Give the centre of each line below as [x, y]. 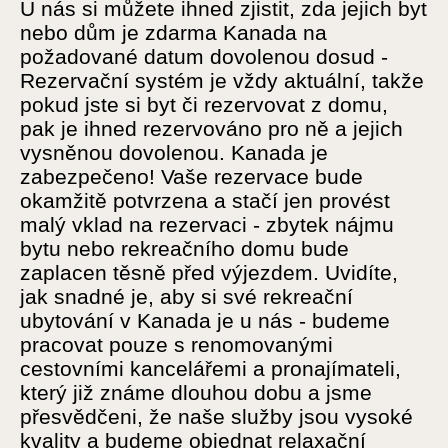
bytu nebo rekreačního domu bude [184, 249]
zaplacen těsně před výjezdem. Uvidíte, [209, 273]
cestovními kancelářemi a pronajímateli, [210, 369]
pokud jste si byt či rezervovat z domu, [204, 105]
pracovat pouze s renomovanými [176, 345]
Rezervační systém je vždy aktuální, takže [222, 81]
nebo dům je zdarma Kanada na [173, 33]
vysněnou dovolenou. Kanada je [174, 153]
